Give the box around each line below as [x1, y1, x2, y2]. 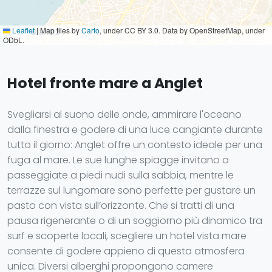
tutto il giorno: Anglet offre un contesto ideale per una [7, 138, 262, 152]
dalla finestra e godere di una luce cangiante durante [7, 123, 263, 137]
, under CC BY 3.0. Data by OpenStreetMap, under [100, 25, 265, 35]
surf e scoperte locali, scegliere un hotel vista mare [7, 229, 246, 243]
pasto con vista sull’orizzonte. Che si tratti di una [7, 199, 234, 212]
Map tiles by [38, 25, 81, 35]
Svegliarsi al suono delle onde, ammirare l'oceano [7, 107, 242, 121]
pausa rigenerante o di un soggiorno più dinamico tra [7, 214, 262, 228]
